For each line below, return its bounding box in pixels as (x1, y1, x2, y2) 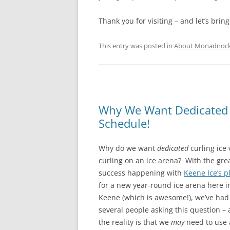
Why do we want (99, 143, 157, 153)
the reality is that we (99, 217, 171, 227)
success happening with (99, 168, 184, 178)
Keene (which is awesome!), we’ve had (99, 193, 229, 202)
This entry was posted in (99, 41, 174, 50)
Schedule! (99, 116, 150, 131)
